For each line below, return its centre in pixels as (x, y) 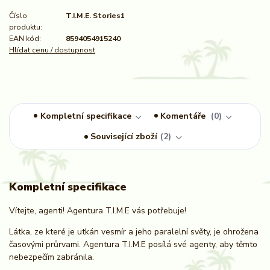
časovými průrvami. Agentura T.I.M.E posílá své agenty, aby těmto (133, 244)
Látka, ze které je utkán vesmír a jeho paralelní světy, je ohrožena (134, 231)
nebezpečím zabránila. (52, 257)
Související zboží (124, 137)
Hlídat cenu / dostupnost (52, 50)
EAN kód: (25, 38)
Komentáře (184, 116)
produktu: (26, 27)
